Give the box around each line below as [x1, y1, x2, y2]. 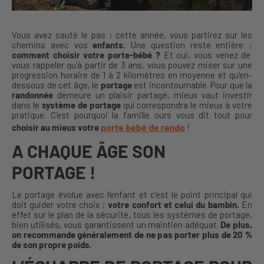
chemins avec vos [12, 39, 93, 51]
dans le [12, 100, 42, 111]
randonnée [12, 90, 53, 101]
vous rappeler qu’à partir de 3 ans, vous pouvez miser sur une [12, 60, 252, 71]
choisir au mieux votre [12, 122, 101, 133]
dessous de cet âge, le [12, 80, 101, 91]
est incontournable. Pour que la [131, 80, 252, 91]
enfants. [93, 39, 131, 51]
